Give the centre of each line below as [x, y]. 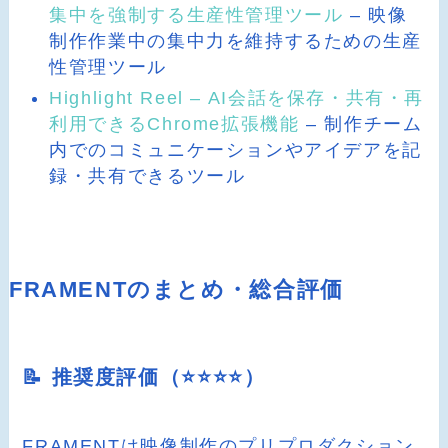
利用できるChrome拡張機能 [174, 123]
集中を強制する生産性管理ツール [196, 15]
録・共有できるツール [147, 175]
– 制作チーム [361, 123]
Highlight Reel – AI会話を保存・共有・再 [237, 97]
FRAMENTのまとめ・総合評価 [176, 289]
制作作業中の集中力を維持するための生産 [235, 41]
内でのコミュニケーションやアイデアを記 [235, 149]
